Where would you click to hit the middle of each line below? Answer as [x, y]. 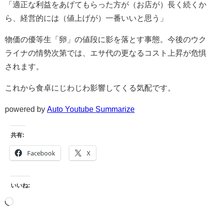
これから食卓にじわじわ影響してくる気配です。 [90, 88]
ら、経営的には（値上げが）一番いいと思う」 [86, 18]
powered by [26, 109]
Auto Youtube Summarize [91, 109]
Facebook [41, 153]
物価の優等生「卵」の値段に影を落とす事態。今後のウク [106, 39]
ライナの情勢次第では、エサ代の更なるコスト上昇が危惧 [106, 53]
